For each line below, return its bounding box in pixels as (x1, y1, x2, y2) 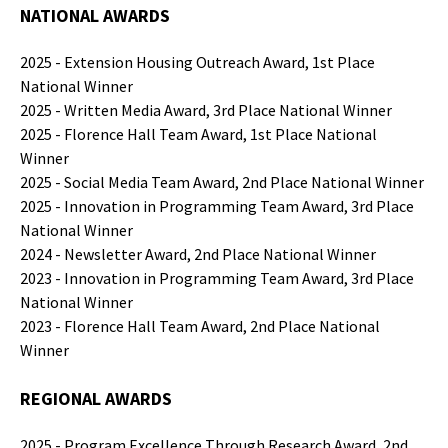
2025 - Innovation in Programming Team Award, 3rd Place (20, 196, 414, 216)
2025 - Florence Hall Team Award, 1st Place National (20, 124, 377, 144)
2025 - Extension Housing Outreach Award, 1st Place (20, 52, 375, 72)
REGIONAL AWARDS (20, 386, 172, 410)
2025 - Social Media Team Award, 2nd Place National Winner (20, 172, 424, 192)
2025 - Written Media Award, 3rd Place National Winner (20, 100, 392, 120)
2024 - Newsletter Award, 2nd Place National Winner (20, 244, 376, 264)
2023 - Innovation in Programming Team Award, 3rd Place (20, 268, 414, 288)
